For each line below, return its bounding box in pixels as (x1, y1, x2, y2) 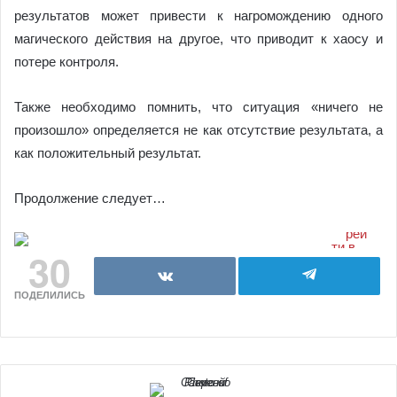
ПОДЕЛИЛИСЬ (14, 290, 85, 300)
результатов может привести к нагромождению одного (14, 8, 383, 23)
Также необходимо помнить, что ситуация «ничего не (14, 99, 383, 114)
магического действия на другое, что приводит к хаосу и (14, 31, 383, 46)
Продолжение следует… (14, 191, 166, 206)
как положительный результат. (14, 145, 201, 160)
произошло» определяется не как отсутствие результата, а (14, 122, 383, 137)
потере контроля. (14, 54, 119, 69)
